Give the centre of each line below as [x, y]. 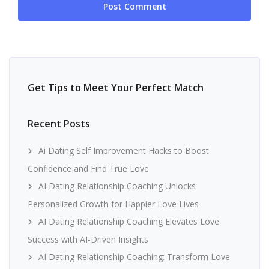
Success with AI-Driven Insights [88, 239]
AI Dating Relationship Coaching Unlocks [117, 186]
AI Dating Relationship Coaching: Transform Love [134, 257]
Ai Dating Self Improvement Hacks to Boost [124, 150]
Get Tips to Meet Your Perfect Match [116, 88]
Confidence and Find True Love [88, 168]
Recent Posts [59, 124]
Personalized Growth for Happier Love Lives [113, 204]
